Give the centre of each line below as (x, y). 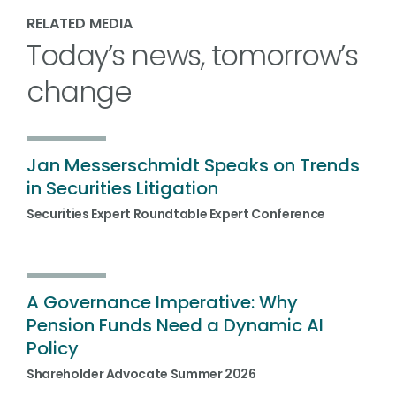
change (79, 91)
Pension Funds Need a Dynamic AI (175, 325)
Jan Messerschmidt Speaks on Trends (193, 165)
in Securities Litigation (122, 188)
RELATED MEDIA (80, 23)
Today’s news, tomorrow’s (192, 55)
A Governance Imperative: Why (162, 302)
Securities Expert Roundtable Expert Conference (176, 214)
